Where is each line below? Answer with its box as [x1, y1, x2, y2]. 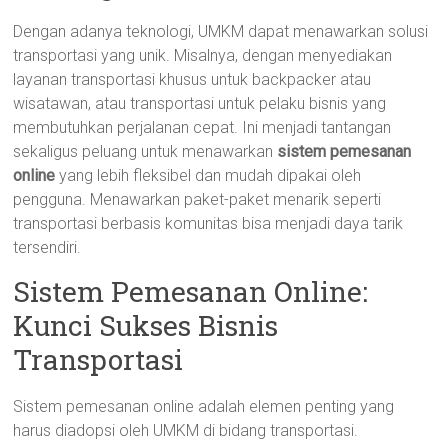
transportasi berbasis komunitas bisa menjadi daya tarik [13, 214, 404, 233]
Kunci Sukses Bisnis [13, 307, 279, 344]
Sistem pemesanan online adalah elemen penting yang [13, 397, 395, 416]
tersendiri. [13, 238, 82, 257]
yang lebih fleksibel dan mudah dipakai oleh [55, 166, 362, 185]
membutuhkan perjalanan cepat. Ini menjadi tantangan [13, 118, 392, 137]
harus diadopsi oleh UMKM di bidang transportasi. [13, 421, 359, 440]
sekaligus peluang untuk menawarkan [13, 142, 278, 161]
